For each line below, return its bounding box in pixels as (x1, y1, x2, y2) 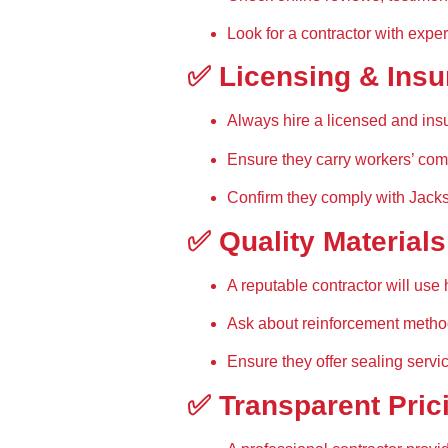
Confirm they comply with (227, 189, 409, 207)
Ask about (227, 314, 302, 332)
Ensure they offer (227, 353, 351, 371)
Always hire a (227, 112, 327, 130)
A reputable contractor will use (227, 276, 444, 294)
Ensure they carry (227, 150, 355, 168)
